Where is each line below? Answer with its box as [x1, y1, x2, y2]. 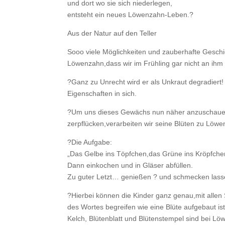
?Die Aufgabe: [67, 138, 113, 146]
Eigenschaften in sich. [67, 89, 137, 97]
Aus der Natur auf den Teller [67, 29, 157, 37]
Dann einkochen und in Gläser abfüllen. [67, 161, 193, 169]
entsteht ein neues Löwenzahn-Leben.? [67, 10, 194, 19]
